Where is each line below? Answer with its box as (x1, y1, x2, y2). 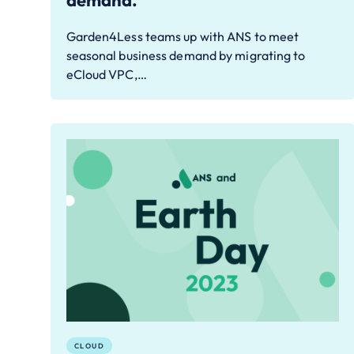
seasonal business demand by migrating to (66, 47, 306, 64)
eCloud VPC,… (66, 66, 147, 83)
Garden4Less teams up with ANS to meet (66, 28, 299, 45)
